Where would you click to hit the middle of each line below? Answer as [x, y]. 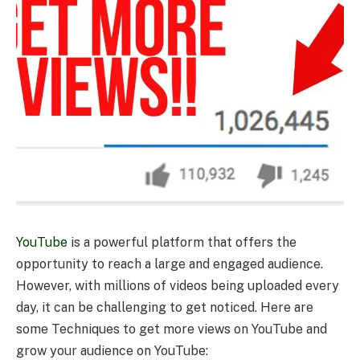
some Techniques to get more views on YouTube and [172, 329]
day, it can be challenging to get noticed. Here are [165, 307]
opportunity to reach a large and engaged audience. [170, 264]
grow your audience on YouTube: [112, 350]
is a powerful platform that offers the [182, 242]
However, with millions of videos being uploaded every [178, 285]
